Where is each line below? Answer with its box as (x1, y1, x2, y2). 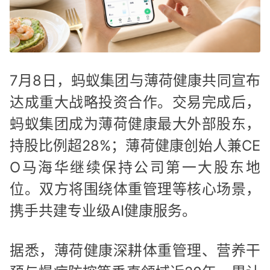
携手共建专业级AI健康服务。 (10, 202, 196, 220)
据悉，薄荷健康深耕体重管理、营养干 (10, 241, 260, 259)
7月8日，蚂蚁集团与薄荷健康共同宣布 (10, 72, 260, 90)
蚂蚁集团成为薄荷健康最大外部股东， (10, 115, 260, 133)
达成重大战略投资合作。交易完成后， (10, 93, 260, 111)
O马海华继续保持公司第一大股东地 (10, 159, 260, 177)
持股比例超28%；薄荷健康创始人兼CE (10, 137, 260, 155)
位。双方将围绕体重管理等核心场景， (10, 180, 260, 198)
